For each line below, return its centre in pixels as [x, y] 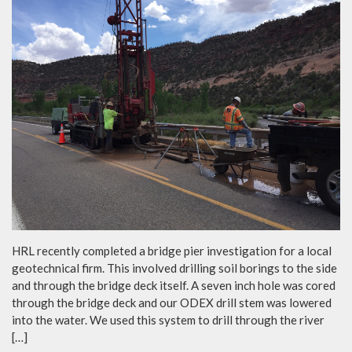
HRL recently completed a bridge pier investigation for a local [172, 250]
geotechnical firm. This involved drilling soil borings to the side [174, 268]
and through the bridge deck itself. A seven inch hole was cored [174, 285]
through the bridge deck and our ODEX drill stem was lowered [172, 302]
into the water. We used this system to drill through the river [168, 319]
